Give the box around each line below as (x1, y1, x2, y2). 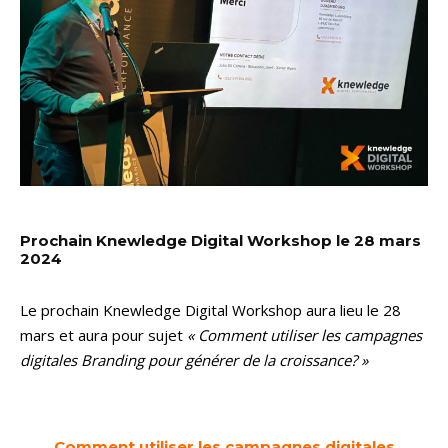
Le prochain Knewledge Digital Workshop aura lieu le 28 (20, 300, 401, 321)
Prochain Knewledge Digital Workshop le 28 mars (20, 231, 421, 251)
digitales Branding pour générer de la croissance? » (20, 350, 368, 371)
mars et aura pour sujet (20, 325, 187, 346)
